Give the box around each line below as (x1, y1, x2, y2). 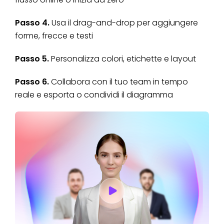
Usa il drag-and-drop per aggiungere (49, 17, 198, 29)
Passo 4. (15, 17, 49, 29)
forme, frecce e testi (15, 30, 93, 42)
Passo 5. (15, 53, 49, 65)
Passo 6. (15, 76, 49, 88)
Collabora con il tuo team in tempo (49, 76, 188, 88)
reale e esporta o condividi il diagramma (15, 89, 173, 101)
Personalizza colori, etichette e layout (49, 53, 196, 65)
